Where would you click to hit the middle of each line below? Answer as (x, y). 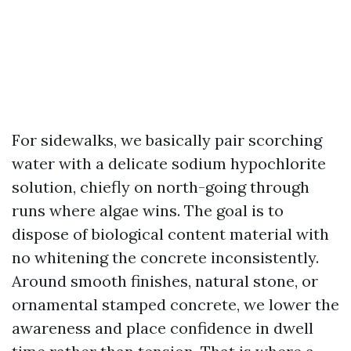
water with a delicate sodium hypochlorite (169, 163)
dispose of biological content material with (170, 234)
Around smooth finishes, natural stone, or (165, 281)
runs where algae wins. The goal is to (148, 210)
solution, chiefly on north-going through (161, 187)
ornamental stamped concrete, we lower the (175, 304)
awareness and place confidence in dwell (163, 328)
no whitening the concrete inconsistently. (165, 257)
